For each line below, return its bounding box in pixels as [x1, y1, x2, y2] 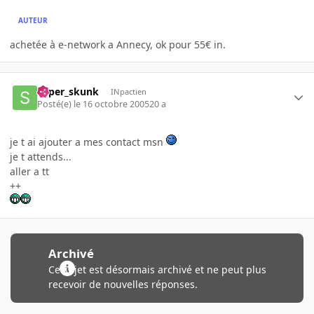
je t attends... [10, 150, 71, 164]
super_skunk [37, 84, 100, 98]
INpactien [110, 86, 146, 97]
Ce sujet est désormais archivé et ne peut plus [48, 263, 266, 277]
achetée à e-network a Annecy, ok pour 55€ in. [10, 37, 226, 51]
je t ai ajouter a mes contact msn [10, 135, 166, 149]
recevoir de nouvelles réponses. [48, 278, 198, 292]
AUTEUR [18, 15, 48, 26]
